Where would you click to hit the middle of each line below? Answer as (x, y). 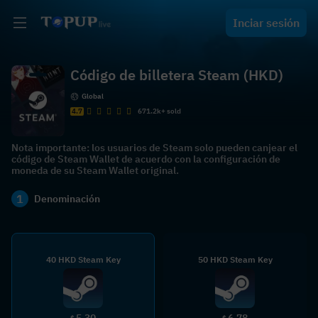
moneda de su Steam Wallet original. (95, 170)
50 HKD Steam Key (235, 259)
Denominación (67, 199)
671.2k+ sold (159, 111)
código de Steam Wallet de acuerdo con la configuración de (146, 159)
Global (93, 96)
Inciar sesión (266, 23)
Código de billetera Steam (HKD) (177, 75)
